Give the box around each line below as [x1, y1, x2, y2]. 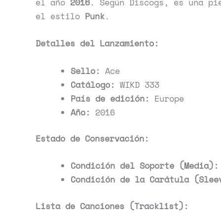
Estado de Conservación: [36, 132, 149, 145]
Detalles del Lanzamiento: [36, 37, 159, 50]
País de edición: [71, 92, 149, 105]
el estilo [36, 10, 85, 23]
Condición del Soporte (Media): [71, 159, 219, 172]
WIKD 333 [115, 78, 159, 91]
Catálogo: [71, 78, 115, 91]
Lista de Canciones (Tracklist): [36, 199, 188, 212]
